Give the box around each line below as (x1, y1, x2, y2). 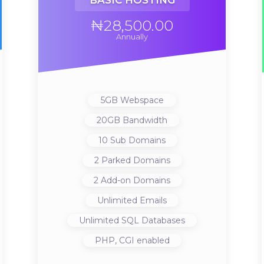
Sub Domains (108, 135, 166, 146)
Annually (116, 32, 148, 41)
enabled (134, 235, 170, 246)
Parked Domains (98, 155, 170, 166)
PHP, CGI (94, 235, 134, 246)
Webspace (117, 95, 164, 105)
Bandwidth (120, 115, 167, 126)
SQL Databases (119, 215, 185, 226)
